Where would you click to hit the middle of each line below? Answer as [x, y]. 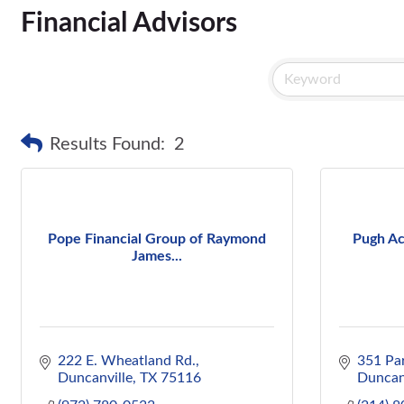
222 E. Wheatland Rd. [127, 361]
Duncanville [95, 378]
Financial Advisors [129, 23]
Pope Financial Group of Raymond [157, 239]
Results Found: [107, 144]
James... [157, 256]
